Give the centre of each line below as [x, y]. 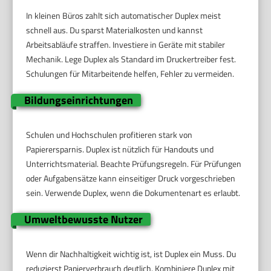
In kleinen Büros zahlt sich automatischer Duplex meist [124, 15]
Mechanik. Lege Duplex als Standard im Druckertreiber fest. [131, 59]
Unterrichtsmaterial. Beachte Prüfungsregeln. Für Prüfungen [134, 163]
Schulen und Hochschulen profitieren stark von [109, 134]
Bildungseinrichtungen [78, 100]
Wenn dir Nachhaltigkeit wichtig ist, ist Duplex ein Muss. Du [131, 253]
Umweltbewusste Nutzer [83, 219]
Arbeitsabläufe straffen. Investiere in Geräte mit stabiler [126, 44]
